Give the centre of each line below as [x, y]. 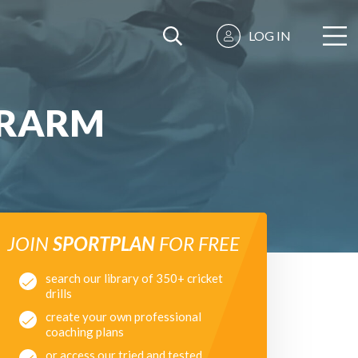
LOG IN [270, 36]
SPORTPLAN [103, 243]
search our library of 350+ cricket [134, 278]
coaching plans [85, 332]
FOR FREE [197, 243]
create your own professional [123, 316]
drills [59, 293]
